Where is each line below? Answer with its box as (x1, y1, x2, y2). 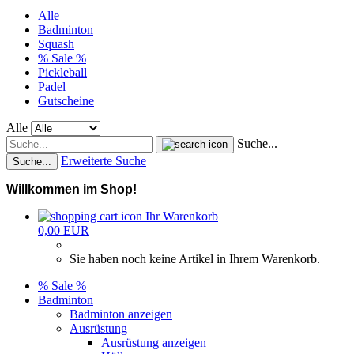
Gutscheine (38, 94, 94, 107)
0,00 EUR (38, 224, 89, 237)
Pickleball (38, 66, 87, 79)
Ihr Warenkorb (145, 209, 218, 223)
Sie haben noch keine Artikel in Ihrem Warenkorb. (70, 252, 320, 265)
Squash (38, 37, 74, 51)
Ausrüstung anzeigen (101, 336, 206, 349)
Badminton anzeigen (70, 307, 172, 321)
